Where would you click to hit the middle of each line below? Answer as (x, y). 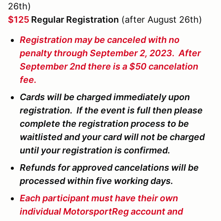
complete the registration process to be (104, 124)
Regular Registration (75, 20)
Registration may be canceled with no (100, 40)
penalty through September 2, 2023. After (110, 53)
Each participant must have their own (99, 198)
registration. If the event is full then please (111, 110)
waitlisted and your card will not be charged (112, 137)
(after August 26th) (161, 20)
